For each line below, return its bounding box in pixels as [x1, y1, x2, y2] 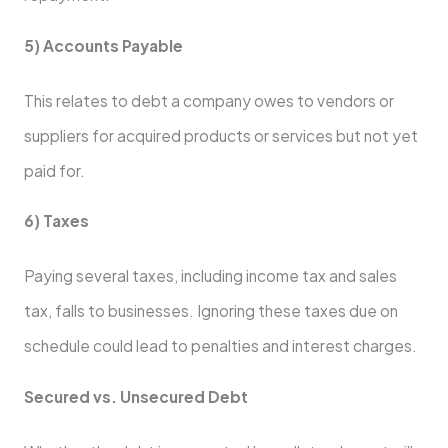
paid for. [23, 160, 85, 180]
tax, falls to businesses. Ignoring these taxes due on [23, 301, 398, 321]
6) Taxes [23, 211, 89, 231]
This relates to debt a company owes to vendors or [23, 90, 394, 110]
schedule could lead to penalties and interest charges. [23, 336, 417, 356]
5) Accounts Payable [23, 35, 183, 55]
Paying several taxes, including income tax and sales [23, 266, 397, 286]
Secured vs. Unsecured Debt [23, 386, 248, 406]
